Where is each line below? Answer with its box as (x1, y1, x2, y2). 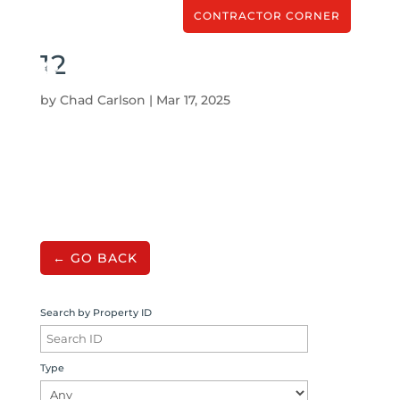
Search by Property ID (39, 306, 152, 319)
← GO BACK (52, 250, 137, 266)
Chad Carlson (59, 92, 146, 108)
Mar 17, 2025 (155, 92, 230, 108)
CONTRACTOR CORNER (194, 9, 341, 23)
